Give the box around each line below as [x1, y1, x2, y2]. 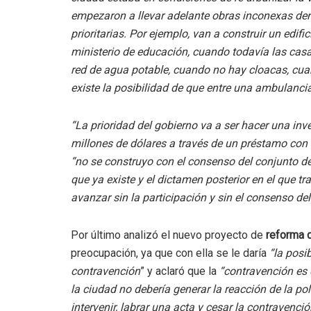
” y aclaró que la [140, 264, 219, 278]
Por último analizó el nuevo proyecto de [71, 228, 263, 242]
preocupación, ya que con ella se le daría [71, 246, 269, 260]
